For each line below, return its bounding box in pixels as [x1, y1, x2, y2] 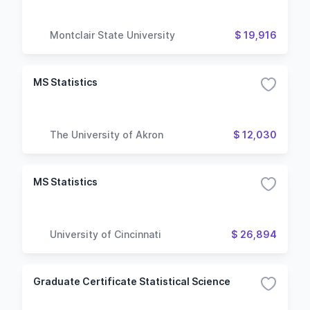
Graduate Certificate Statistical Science [33, 275, 230, 287]
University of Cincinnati [50, 228, 161, 240]
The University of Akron [50, 128, 163, 140]
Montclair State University [50, 28, 175, 41]
